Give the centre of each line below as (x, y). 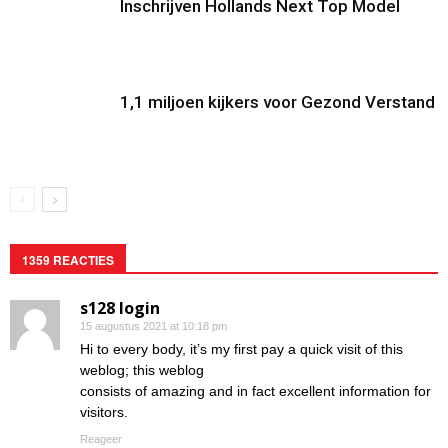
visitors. (104, 412)
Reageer (101, 439)
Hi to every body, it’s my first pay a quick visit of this (241, 349)
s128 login (120, 308)
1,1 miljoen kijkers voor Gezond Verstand (277, 102)
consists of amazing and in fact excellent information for (255, 391)
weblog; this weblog (142, 370)
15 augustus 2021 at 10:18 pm (153, 326)
